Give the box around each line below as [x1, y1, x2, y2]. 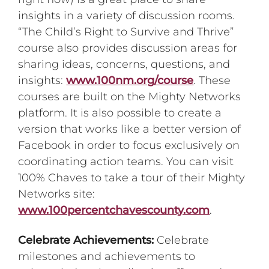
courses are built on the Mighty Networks [18, 89, 241, 103]
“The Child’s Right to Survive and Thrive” [18, 25, 234, 38]
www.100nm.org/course [66, 73, 194, 87]
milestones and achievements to [18, 250, 196, 264]
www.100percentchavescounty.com [18, 203, 210, 217]
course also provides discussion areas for [18, 41, 238, 55]
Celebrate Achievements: [18, 234, 157, 247]
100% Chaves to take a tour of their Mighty [18, 171, 246, 184]
